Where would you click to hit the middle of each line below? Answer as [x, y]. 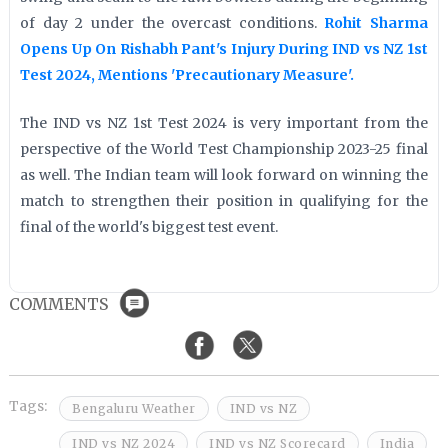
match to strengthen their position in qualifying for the [224, 201]
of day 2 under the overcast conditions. [172, 23]
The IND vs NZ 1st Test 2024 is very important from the [224, 123]
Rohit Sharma [376, 23]
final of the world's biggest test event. [149, 227]
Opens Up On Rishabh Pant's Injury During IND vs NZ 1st [224, 49]
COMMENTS [59, 304]
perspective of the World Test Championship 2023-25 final [224, 149]
